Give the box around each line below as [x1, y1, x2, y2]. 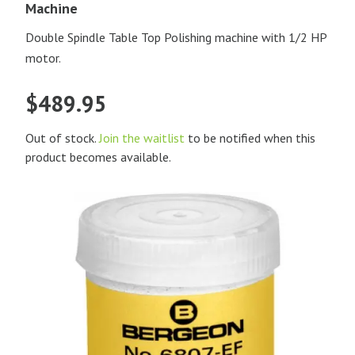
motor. [25, 50, 61, 67]
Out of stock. [25, 130, 99, 147]
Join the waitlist [99, 130, 185, 147]
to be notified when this [185, 130, 315, 147]
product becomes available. [25, 149, 171, 166]
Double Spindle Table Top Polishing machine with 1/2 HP [25, 29, 326, 46]
